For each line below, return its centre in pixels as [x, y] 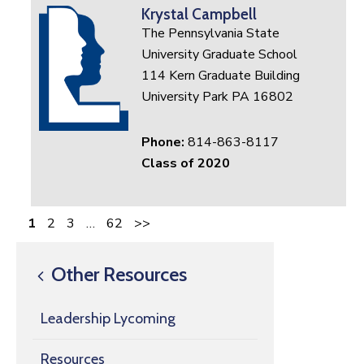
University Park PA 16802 [218, 97]
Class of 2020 [186, 164]
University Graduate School [220, 55]
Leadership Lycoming [108, 319]
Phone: [165, 143]
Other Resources [117, 275]
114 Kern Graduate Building [221, 76]
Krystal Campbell [199, 15]
